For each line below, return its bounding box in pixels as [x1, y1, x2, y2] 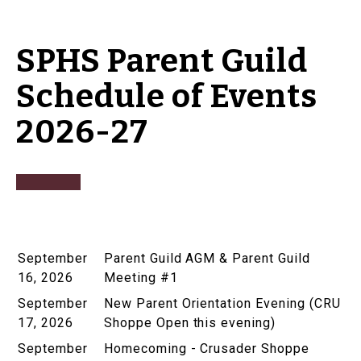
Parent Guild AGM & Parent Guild [104, 250, 310, 266]
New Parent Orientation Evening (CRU [104, 295, 341, 311]
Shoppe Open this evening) [104, 314, 280, 330]
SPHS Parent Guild [16, 41, 309, 81]
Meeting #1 [104, 269, 178, 285]
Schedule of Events [16, 77, 318, 116]
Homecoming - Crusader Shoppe [104, 340, 309, 356]
